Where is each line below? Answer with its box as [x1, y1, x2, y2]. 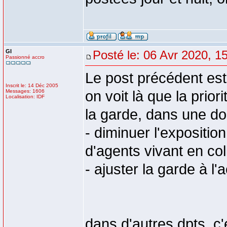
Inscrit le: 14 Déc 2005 [6, 83, 58, 88]
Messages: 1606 [6, 88, 45, 94]
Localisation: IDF [6, 94, 45, 99]
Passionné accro [6, 54, 45, 60]
